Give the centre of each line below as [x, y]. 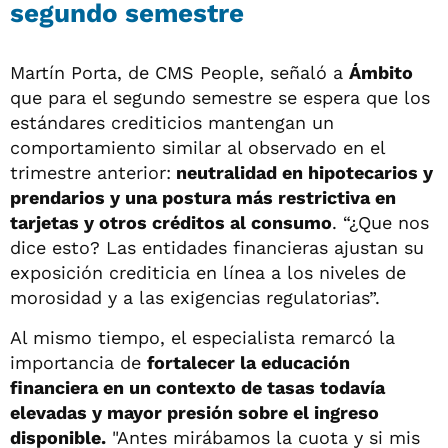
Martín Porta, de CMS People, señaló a [179, 72]
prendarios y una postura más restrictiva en [203, 197]
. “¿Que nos [380, 222]
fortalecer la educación [248, 362]
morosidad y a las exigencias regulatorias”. [195, 297]
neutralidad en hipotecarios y [302, 172]
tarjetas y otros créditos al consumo [171, 222]
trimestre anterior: [90, 172]
